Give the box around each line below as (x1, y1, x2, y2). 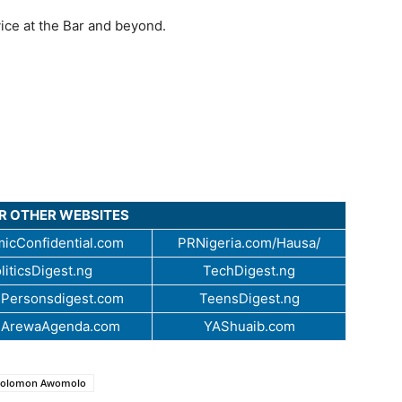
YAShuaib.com (203, 318, 295, 336)
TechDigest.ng (203, 262, 295, 280)
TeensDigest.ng (198, 290, 300, 308)
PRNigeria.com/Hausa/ (178, 234, 320, 252)
